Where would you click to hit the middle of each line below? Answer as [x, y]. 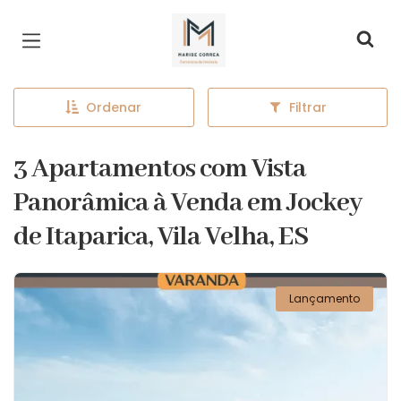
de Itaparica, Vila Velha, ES [161, 237]
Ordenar [114, 107]
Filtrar [307, 107]
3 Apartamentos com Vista [160, 169]
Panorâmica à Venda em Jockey [188, 203]
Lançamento [324, 299]
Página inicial [230, 27]
